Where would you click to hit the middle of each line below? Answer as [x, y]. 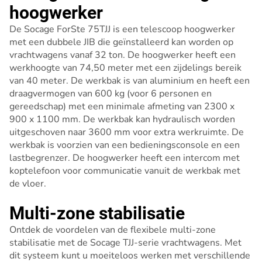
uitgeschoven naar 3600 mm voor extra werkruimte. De [127, 132]
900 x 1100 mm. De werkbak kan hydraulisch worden [122, 119]
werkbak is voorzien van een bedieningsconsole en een [125, 145]
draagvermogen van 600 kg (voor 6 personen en [111, 94]
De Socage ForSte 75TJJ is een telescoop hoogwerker [122, 29]
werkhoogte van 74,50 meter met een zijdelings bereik [125, 68]
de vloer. [28, 184]
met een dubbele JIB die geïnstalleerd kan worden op [121, 42]
